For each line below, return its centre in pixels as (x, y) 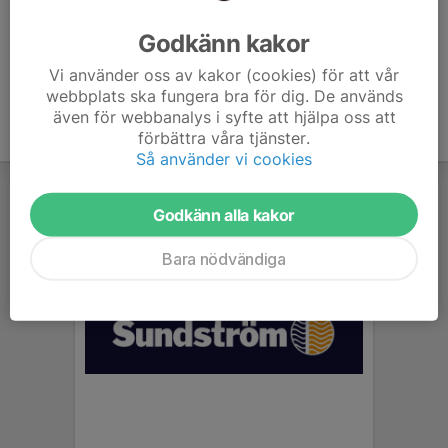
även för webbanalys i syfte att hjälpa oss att (224, 116)
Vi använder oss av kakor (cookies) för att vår (224, 74)
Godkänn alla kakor (224, 214)
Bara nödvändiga (224, 258)
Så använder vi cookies (224, 158)
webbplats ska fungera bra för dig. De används (224, 95)
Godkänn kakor (224, 43)
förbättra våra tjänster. (224, 137)
